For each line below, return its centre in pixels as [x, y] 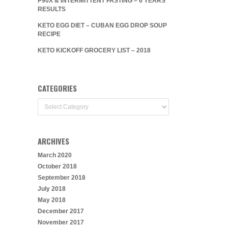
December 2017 [61, 211]
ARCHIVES [53, 141]
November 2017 [61, 222]
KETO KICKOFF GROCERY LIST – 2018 [94, 50]
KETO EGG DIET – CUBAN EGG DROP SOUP [102, 25]
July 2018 [52, 189]
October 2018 [57, 166]
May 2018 [52, 200]
